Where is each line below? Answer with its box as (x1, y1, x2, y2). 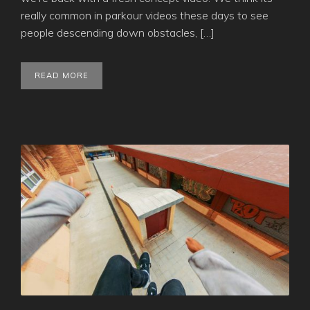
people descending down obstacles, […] (21, 25, 215, 39)
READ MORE (35, 70, 89, 80)
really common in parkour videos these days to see (21, 8, 268, 22)
